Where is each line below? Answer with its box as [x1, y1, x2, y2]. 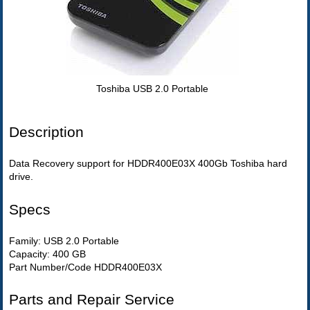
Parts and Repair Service [9, 291, 175, 308]
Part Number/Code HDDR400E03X [9, 262, 163, 273]
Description [9, 123, 84, 140]
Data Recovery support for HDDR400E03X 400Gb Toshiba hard [9, 158, 288, 170]
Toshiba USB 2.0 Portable [96, 83, 209, 95]
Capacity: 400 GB [9, 248, 86, 260]
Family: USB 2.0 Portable [9, 235, 120, 247]
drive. [9, 171, 34, 183]
